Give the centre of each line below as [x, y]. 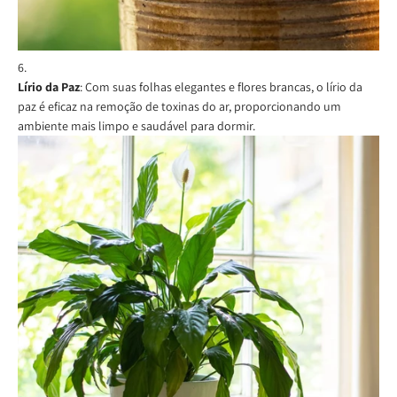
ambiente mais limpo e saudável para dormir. [136, 125]
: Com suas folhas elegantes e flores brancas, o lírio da [221, 86]
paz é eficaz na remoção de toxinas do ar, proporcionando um [179, 106]
